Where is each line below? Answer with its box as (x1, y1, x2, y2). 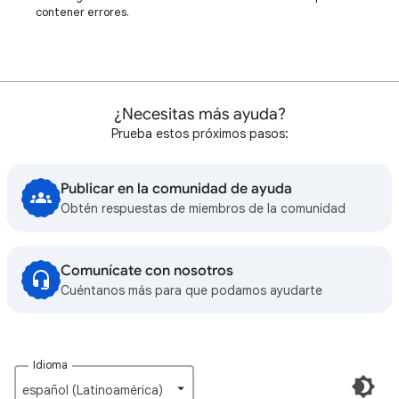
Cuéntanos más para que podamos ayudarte (61, 282, 322, 298)
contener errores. (36, 4, 129, 20)
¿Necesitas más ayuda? (113, 104, 286, 124)
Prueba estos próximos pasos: (110, 126, 289, 142)
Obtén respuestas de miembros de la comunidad (61, 200, 346, 216)
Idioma (33, 358, 69, 371)
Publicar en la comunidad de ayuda (61, 180, 292, 198)
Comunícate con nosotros (61, 262, 233, 280)
